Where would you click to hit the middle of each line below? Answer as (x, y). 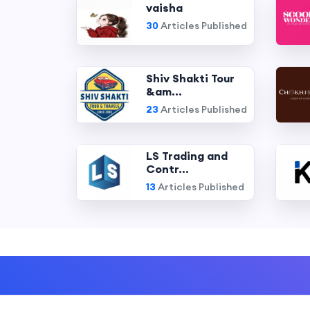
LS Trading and (186, 156)
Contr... (167, 169)
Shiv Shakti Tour (190, 78)
